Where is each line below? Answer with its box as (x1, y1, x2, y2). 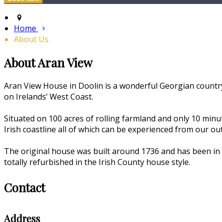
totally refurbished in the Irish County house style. (4, 156, 190, 167)
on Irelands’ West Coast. (4, 91, 93, 102)
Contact (4, 179, 45, 195)
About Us (14, 34, 49, 45)
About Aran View (4, 55, 92, 71)
